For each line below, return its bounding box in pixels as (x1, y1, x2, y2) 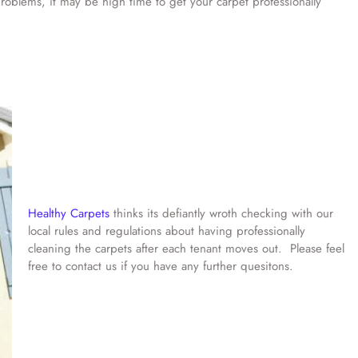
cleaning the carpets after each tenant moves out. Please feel (27, 240, 344, 257)
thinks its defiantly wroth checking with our (109, 205, 333, 222)
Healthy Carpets (27, 205, 109, 222)
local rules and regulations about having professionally (27, 222, 305, 240)
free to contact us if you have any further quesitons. (27, 257, 297, 275)
